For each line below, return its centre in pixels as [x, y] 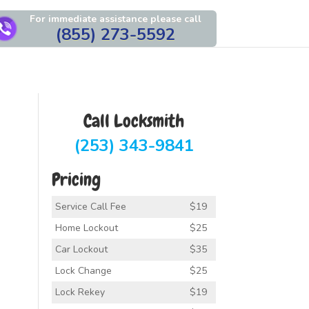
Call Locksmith [134, 121]
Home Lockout [86, 228]
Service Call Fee [90, 207]
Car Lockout [81, 249]
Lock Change [83, 271]
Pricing [76, 180]
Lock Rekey [80, 292]
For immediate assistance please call [115, 19]
